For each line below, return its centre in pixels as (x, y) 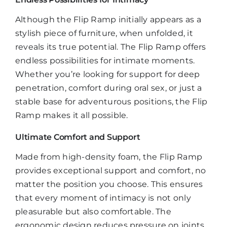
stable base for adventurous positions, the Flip (111, 102)
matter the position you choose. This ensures (109, 184)
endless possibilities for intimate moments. (105, 61)
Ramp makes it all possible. (72, 116)
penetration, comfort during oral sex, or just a (109, 88)
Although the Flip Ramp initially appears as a (108, 20)
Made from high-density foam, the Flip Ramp (109, 157)
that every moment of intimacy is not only (103, 198)
